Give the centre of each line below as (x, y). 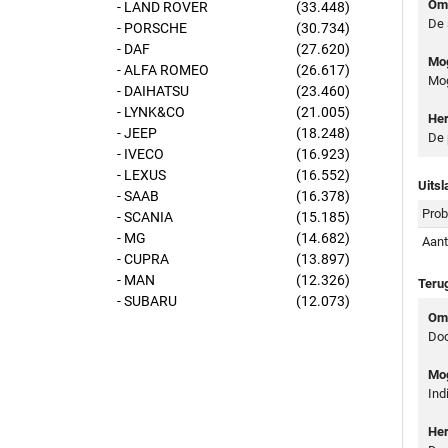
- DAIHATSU (153, 91)
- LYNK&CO (151, 112)
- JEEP (137, 133)
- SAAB (138, 196)
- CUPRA (143, 259)
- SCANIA (145, 217)
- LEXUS (141, 175)
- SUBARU (147, 301)
